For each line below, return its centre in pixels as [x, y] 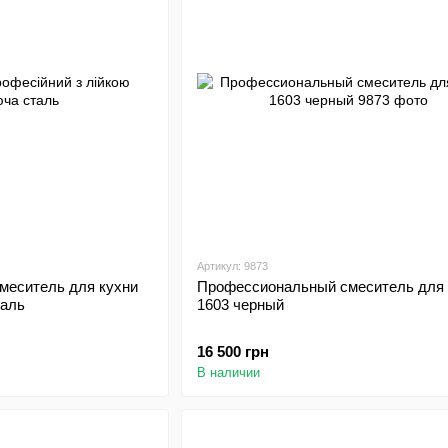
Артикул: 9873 [232, 266]
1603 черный [240, 304]
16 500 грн [232, 351]
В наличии [228, 372]
